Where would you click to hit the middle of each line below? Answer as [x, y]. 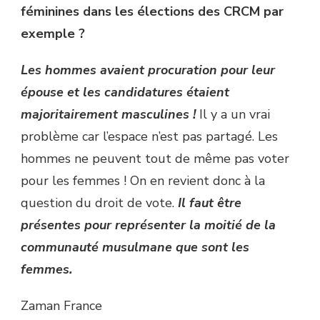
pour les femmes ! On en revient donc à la [143, 181]
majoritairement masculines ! [108, 115]
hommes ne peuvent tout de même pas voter [155, 159]
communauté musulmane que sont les [135, 247]
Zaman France [61, 306]
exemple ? [53, 34]
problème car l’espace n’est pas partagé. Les [149, 137]
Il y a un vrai [233, 115]
